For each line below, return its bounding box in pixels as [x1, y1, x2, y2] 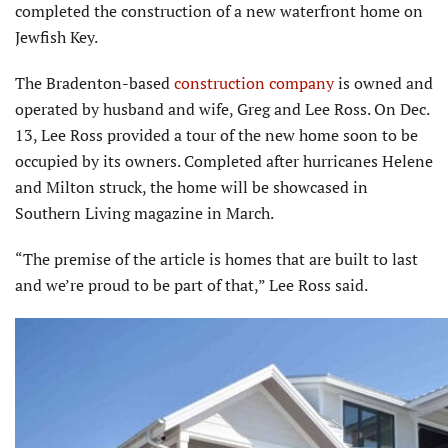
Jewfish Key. [15, 25, 98, 48]
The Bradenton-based [15, 71, 174, 94]
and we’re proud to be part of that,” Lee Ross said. [15, 273, 368, 296]
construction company [174, 71, 334, 94]
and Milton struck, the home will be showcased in [15, 175, 368, 198]
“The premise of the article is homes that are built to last [15, 247, 418, 270]
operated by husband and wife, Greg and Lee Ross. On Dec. [15, 97, 429, 120]
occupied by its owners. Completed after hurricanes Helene [15, 149, 433, 172]
